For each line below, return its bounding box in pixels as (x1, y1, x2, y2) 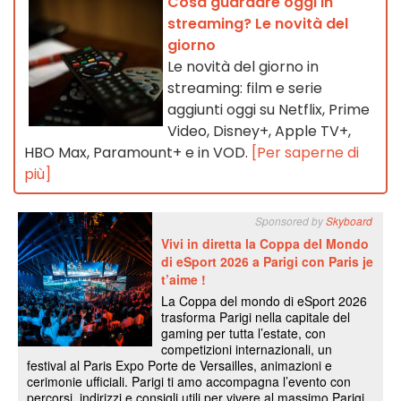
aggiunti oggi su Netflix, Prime (167, 98, 370, 120)
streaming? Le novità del (167, 13, 348, 34)
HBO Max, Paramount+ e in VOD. (24, 141, 252, 163)
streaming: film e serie (167, 77, 322, 98)
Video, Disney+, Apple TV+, (167, 120, 351, 141)
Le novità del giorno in (167, 55, 319, 77)
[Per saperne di (252, 141, 359, 163)
